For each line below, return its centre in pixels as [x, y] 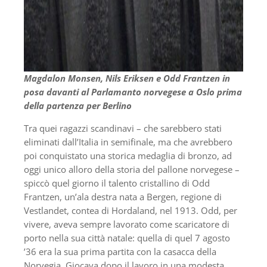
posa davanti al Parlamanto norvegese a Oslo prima [133, 91]
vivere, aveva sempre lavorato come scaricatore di [127, 224]
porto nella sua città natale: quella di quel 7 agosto [127, 237]
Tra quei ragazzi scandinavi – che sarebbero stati [123, 128]
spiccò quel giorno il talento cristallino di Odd [117, 183]
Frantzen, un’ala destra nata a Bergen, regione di [123, 196]
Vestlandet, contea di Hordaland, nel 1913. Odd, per [131, 210]
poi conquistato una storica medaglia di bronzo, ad [128, 155]
